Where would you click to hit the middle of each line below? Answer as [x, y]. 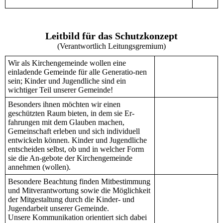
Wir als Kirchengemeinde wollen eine [67, 63]
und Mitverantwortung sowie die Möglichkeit [79, 191]
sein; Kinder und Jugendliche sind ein [67, 81]
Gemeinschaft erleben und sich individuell [74, 131]
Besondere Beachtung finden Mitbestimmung [79, 182]
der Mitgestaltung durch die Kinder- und [71, 200]
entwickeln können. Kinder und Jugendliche [77, 140]
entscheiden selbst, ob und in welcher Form [76, 149]
